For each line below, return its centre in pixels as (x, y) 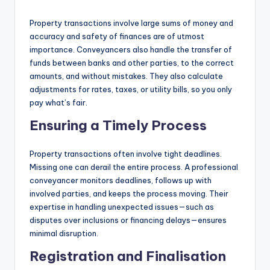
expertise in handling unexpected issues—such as (122, 206)
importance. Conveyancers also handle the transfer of (131, 49)
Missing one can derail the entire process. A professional (134, 167)
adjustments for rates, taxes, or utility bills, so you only (131, 89)
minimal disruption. (64, 233)
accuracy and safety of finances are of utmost (117, 36)
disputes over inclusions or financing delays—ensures (128, 220)
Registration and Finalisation (128, 256)
